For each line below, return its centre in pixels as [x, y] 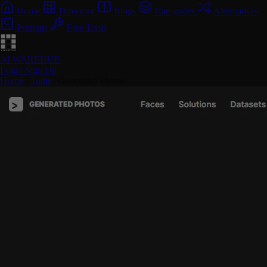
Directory [77, 11]
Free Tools [87, 28]
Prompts [32, 28]
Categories [175, 11]
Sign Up [41, 70]
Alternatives [236, 11]
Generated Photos [92, 81]
